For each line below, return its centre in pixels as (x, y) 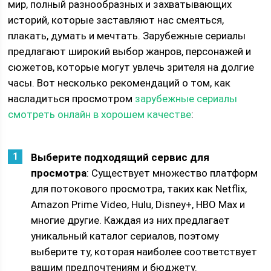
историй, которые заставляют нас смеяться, (116, 20)
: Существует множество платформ (172, 173)
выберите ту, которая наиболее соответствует (144, 252)
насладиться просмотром (72, 99)
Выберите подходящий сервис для (120, 157)
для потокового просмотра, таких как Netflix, (139, 189)
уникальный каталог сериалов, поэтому (125, 236)
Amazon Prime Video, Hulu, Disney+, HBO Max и (138, 204)
